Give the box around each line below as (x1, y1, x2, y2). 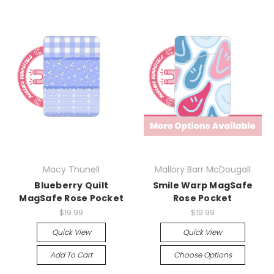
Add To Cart (50, 250, 93, 260)
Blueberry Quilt (34, 179, 109, 192)
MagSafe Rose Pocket (19, 192, 124, 205)
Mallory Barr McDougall (154, 163, 251, 176)
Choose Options (173, 250, 232, 260)
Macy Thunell (43, 163, 100, 176)
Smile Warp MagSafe (152, 179, 253, 192)
